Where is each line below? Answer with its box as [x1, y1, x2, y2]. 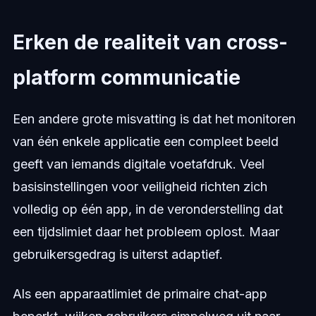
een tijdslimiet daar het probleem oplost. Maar [12, 224, 279, 240]
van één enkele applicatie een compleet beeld [12, 134, 279, 150]
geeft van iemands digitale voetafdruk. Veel [12, 157, 265, 172]
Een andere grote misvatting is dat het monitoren [12, 111, 296, 127]
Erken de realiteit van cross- [12, 30, 288, 55]
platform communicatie [12, 66, 241, 90]
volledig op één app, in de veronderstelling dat [12, 202, 283, 217]
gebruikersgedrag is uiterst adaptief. [12, 247, 223, 262]
